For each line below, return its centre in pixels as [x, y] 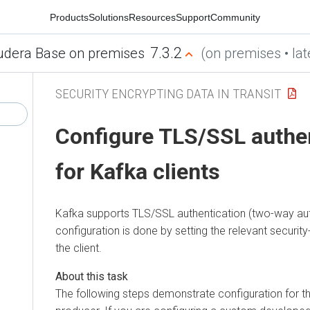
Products [69, 17]
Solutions [109, 17]
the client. [79, 248]
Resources [152, 17]
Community [235, 17]
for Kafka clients [138, 172]
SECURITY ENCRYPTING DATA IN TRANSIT [168, 93]
